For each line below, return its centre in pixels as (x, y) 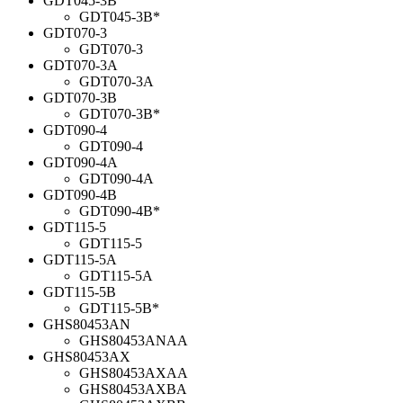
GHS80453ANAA (134, 340)
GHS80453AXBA (133, 389)
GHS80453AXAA (134, 372)
